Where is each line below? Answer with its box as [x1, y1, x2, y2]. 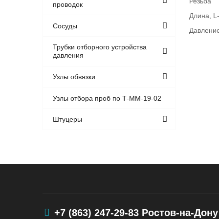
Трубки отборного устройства [53, 43, 147, 51]
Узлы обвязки [53, 73, 96, 81]
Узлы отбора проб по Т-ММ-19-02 [53, 94, 162, 102]
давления [53, 51, 84, 60]
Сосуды [53, 22, 78, 30]
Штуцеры [53, 115, 83, 124]
